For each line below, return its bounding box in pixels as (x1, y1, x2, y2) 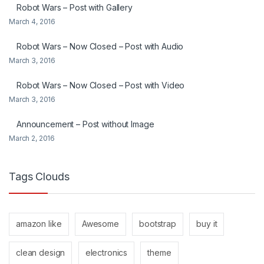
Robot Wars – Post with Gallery (16, 2, 133, 13)
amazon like (16, 219, 62, 229)
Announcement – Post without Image (16, 119, 154, 130)
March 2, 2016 (9, 134, 55, 143)
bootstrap (139, 219, 176, 229)
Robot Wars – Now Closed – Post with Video (16, 80, 185, 91)
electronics (85, 247, 128, 258)
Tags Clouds (9, 170, 70, 183)
